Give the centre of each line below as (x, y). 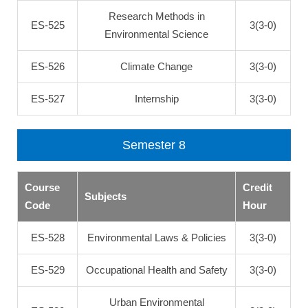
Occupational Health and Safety (156, 270)
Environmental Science (156, 34)
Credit (257, 187)
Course (42, 187)
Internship (156, 99)
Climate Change (156, 66)
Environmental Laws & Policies (156, 238)
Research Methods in (156, 16)
